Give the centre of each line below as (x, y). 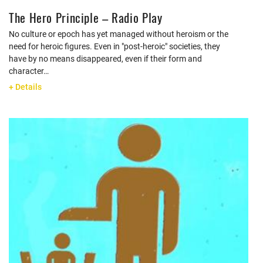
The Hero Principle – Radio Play (86, 17)
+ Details (25, 87)
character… (29, 71)
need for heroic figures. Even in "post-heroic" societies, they (114, 46)
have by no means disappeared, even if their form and (105, 59)
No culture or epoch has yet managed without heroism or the (119, 34)
